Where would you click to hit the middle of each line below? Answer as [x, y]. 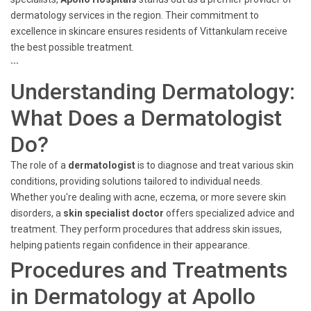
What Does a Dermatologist [146, 118]
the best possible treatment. [72, 47]
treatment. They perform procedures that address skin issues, [146, 229]
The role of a [39, 165]
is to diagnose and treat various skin [215, 165]
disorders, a [37, 213]
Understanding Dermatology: [153, 92]
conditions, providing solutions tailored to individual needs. [136, 181]
